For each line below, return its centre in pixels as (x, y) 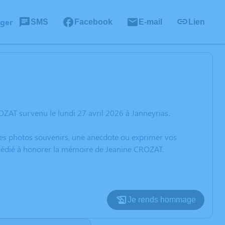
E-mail (150, 22)
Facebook (93, 22)
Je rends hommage (162, 200)
